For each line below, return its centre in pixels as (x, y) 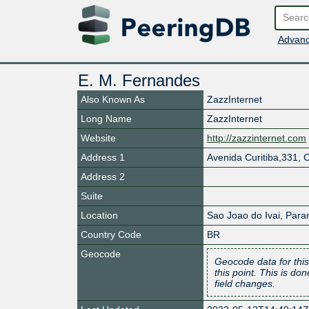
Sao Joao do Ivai (244, 215)
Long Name (106, 118)
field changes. (245, 283)
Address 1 (103, 157)
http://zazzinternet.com (257, 138)
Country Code (111, 234)
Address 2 (103, 176)
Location (99, 215)
